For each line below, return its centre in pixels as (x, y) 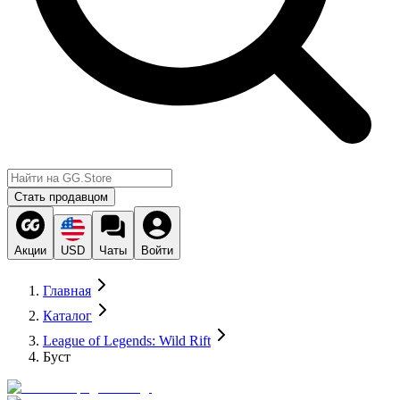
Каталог (67, 316)
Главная (67, 291)
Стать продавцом (61, 197)
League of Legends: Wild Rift (127, 341)
